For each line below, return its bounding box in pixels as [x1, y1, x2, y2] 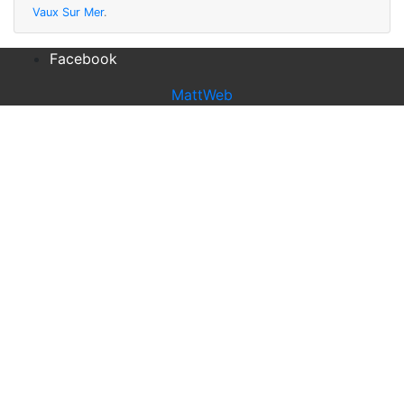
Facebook [50, 50, 117, 69]
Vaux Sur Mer [32, 5, 104, 20]
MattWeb [171, 86, 233, 105]
